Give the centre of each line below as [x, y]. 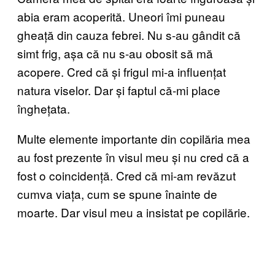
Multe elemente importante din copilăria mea [134, 138]
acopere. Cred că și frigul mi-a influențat [122, 71]
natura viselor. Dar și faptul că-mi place [119, 90]
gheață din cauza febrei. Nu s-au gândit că [129, 34]
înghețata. [44, 108]
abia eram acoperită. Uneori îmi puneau [121, 16]
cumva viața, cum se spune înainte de [117, 193]
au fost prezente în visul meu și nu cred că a [133, 157]
